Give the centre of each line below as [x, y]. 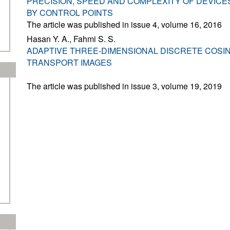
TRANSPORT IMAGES [69, 62]
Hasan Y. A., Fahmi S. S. [71, 39]
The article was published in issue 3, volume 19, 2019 [124, 86]
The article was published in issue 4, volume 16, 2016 [124, 24]
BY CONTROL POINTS [70, 13]
